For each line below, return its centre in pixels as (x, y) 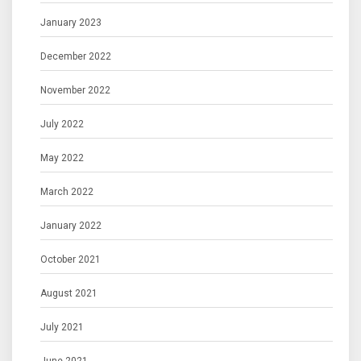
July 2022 (62, 124)
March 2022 (67, 192)
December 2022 (76, 56)
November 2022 (75, 90)
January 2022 (71, 226)
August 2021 (69, 293)
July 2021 (62, 327)
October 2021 (71, 259)
